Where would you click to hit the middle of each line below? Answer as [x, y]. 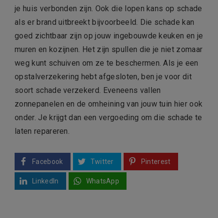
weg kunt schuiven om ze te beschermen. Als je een [107, 63]
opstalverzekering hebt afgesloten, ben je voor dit [103, 77]
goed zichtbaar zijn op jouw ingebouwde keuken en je [109, 36]
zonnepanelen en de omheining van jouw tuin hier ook [109, 104]
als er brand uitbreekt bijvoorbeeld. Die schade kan [105, 22]
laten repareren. [43, 131]
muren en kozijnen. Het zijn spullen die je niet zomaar [109, 50]
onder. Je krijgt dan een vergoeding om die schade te [109, 118]
